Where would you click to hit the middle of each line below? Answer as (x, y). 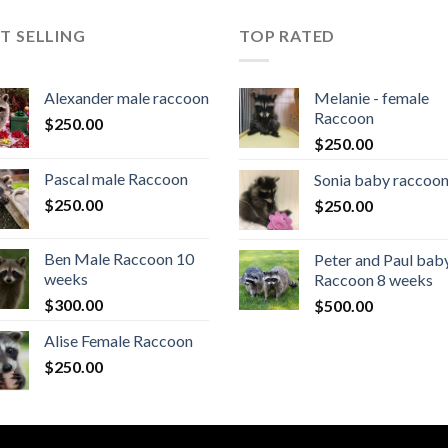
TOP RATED (287, 36)
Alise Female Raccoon (118, 340)
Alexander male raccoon (126, 97)
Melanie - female (371, 97)
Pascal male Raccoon (116, 178)
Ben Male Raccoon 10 (119, 258)
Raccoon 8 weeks (373, 279)
